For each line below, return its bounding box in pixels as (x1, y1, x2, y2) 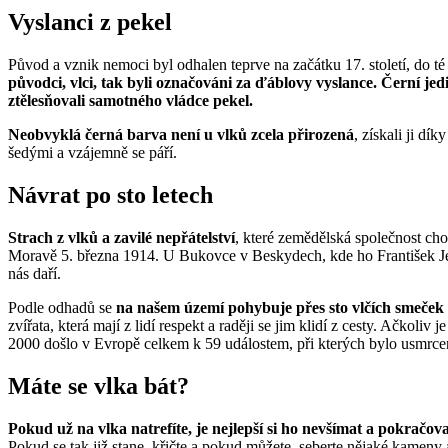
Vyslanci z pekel (8, 9, 172, 36)
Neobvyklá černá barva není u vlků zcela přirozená (8, 126, 354, 144)
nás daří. (8, 264, 61, 282)
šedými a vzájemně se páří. (8, 144, 177, 162)
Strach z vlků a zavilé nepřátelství (8, 228, 235, 246)
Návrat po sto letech (8, 181, 213, 208)
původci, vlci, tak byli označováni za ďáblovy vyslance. (8, 74, 377, 92)
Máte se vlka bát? (8, 372, 189, 399)
